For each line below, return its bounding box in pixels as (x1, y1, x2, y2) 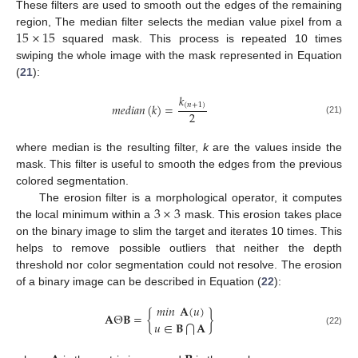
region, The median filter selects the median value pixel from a (16, 14, 342, 28)
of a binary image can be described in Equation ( (16, 275, 261, 288)
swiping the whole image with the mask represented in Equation (16, 48, 342, 62)
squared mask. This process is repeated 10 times (55, 31, 342, 45)
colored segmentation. (16, 174, 129, 188)
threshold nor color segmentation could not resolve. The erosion (16, 258, 342, 272)
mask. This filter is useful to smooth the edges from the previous (16, 157, 342, 171)
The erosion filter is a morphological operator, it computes (38, 191, 342, 205)
